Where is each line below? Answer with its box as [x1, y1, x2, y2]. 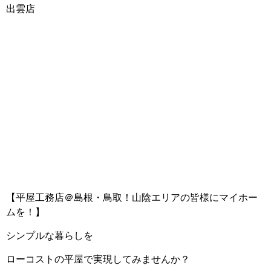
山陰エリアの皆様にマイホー [132, 192, 258, 203]
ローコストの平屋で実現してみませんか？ [6, 253, 190, 264]
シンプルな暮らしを [6, 230, 93, 241]
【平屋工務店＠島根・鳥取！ [6, 192, 132, 203]
